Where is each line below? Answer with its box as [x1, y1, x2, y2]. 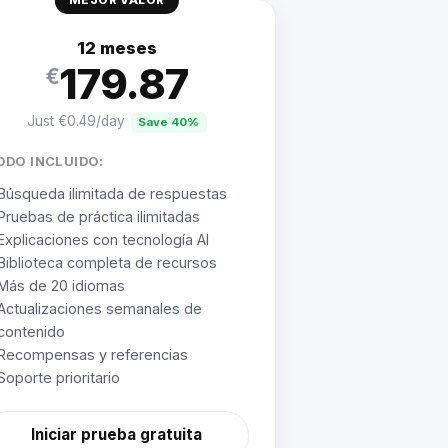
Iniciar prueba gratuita [31, 425, 203, 445]
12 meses [76, 37, 157, 58]
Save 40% [138, 115, 200, 130]
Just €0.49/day [26, 113, 125, 130]
